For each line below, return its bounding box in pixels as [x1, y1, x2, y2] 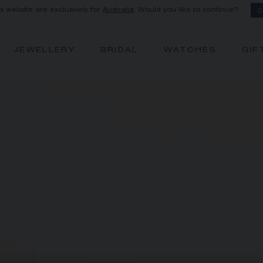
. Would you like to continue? [134, 7, 240, 14]
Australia [103, 7, 134, 14]
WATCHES [163, 47, 217, 55]
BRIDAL [100, 47, 139, 55]
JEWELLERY [13, 47, 76, 55]
